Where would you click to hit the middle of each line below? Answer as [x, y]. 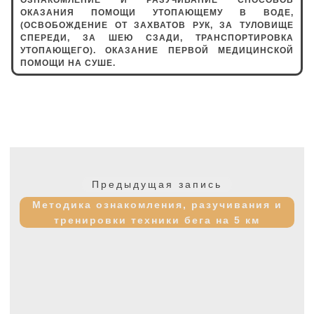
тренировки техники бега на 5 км [157, 220]
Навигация [48, 155]
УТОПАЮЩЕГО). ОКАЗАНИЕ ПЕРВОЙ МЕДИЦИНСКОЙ [157, 50]
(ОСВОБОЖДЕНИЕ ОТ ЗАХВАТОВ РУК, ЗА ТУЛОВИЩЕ [157, 25]
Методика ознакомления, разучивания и [157, 204]
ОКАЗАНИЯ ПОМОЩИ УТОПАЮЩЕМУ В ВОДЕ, [157, 12]
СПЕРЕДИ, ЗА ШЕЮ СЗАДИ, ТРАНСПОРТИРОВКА [157, 37]
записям [40, 190]
